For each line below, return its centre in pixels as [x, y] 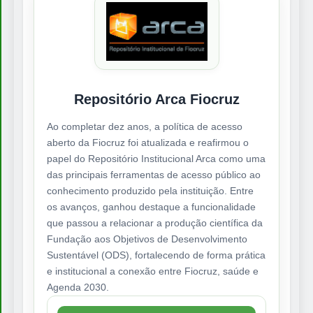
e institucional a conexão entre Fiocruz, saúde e [153, 271]
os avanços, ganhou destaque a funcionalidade [151, 207]
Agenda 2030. [78, 287]
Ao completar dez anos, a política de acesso [145, 127]
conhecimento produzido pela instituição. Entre [150, 191]
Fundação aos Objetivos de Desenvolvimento [147, 239]
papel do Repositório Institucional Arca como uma [156, 159]
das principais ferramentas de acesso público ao [154, 175]
